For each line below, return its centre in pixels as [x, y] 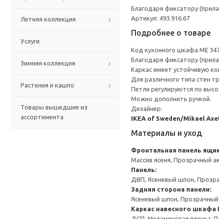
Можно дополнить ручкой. [171, 99]
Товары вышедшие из [54, 107]
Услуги [30, 41]
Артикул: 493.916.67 [160, 18]
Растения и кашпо [47, 85]
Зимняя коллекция [48, 63]
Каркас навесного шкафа [174, 209]
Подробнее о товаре [171, 33]
